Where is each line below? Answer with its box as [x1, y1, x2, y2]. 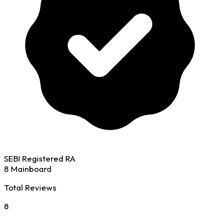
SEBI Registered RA [4, 153, 76, 164]
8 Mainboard [4, 164, 52, 174]
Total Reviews [4, 182, 56, 193]
